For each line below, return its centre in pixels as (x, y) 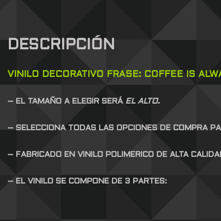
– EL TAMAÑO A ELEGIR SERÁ (65, 102)
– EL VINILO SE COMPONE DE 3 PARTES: (87, 182)
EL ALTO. (141, 102)
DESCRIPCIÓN (61, 46)
